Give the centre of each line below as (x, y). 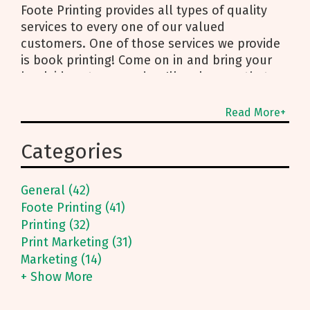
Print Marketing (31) (76, 242)
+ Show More (57, 276)
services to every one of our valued (123, 27)
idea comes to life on (82, 93)
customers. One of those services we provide (151, 43)
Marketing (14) (61, 259)
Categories (72, 151)
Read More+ (255, 112)
